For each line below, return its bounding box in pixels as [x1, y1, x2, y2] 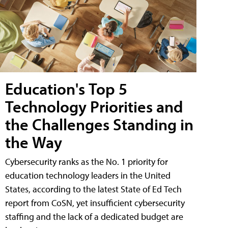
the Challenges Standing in [5, 114, 193, 135]
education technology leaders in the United [5, 169, 170, 182]
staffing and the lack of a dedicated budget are [5, 211, 183, 223]
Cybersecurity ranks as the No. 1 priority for [5, 156, 168, 168]
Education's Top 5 [5, 78, 127, 99]
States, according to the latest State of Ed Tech [5, 183, 182, 195]
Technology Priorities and [5, 96, 183, 117]
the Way [5, 132, 62, 153]
